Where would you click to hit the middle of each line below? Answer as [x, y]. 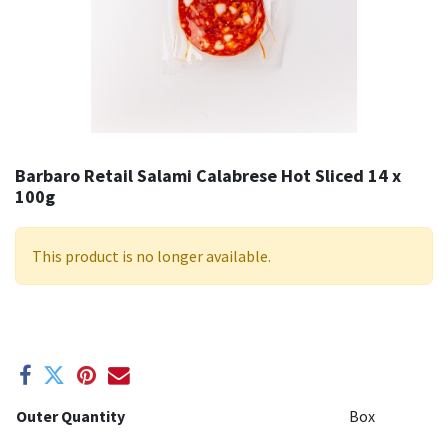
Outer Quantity [70, 416]
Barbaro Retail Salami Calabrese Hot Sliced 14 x [208, 175]
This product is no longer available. [151, 256]
